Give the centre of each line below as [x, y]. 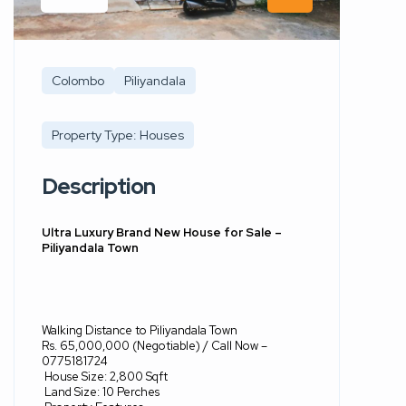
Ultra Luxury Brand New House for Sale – [162, 232]
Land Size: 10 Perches [102, 391]
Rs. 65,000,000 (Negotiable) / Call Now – [155, 345]
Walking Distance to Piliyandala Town [140, 330]
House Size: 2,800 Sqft [106, 376]
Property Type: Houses [118, 135]
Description [98, 186]
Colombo [78, 80]
